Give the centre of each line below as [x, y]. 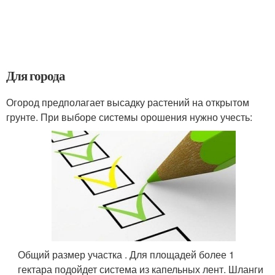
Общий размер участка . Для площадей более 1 [126, 255]
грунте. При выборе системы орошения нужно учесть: [129, 117]
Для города [36, 76]
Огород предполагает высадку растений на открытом [128, 103]
